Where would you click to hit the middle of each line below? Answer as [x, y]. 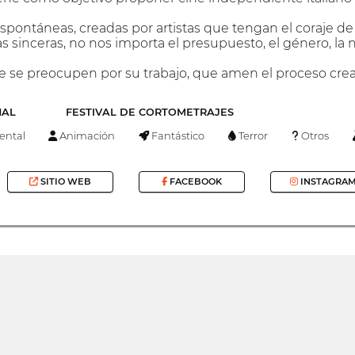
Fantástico [177, 135]
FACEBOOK [194, 182]
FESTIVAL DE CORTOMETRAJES [149, 113]
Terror [252, 135]
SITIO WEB [65, 182]
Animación [86, 135]
